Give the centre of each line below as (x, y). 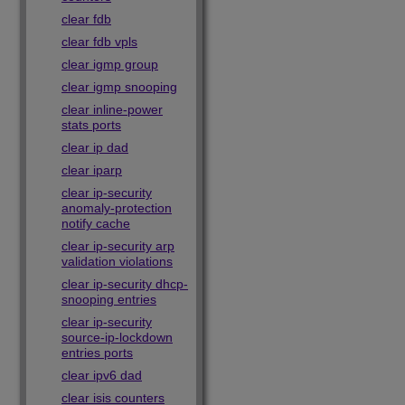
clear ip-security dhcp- (125, 284)
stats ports (91, 125)
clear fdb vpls (99, 42)
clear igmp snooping (119, 87)
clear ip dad (95, 147)
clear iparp (92, 170)
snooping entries (109, 299)
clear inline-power (112, 109)
